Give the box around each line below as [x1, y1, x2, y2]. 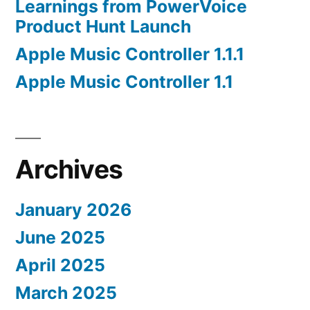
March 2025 [15, 282, 117, 304]
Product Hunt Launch [15, 16, 191, 37]
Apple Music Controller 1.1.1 [15, 44, 244, 65]
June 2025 [15, 227, 105, 248]
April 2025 [15, 255, 105, 276]
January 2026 [15, 199, 131, 221]
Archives [15, 154, 123, 185]
